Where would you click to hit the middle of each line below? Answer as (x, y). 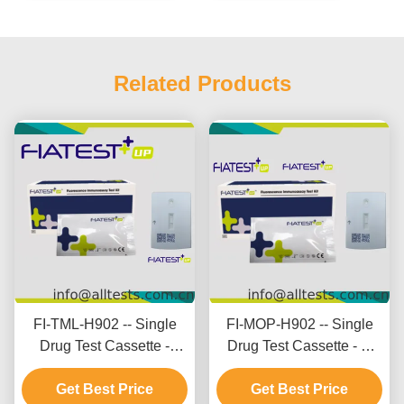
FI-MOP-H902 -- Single (299, 324)
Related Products (202, 84)
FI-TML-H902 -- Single (105, 324)
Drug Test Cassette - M (299, 345)
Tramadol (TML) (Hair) (157, 367)
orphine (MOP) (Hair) (348, 367)
